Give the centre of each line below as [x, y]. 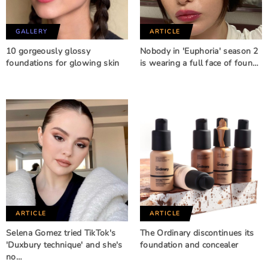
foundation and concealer [189, 245]
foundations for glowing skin [63, 63]
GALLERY [32, 32]
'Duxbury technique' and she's [64, 245]
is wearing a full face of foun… [200, 63]
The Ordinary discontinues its [197, 233]
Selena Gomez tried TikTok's [61, 233]
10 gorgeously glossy [48, 51]
